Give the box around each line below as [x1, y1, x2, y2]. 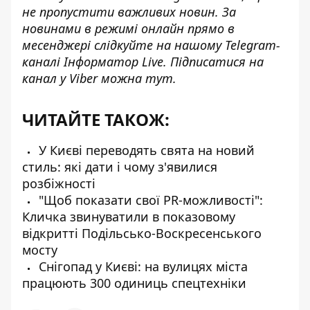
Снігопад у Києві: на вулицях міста [35, 258, 248, 275]
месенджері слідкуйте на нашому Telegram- [22, 37, 280, 53]
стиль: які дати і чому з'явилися [22, 158, 217, 175]
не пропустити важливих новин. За [22, 3, 236, 20]
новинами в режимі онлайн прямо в [22, 20, 235, 37]
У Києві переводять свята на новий [35, 142, 255, 158]
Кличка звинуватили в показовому [22, 208, 235, 225]
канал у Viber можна [22, 70, 145, 86]
